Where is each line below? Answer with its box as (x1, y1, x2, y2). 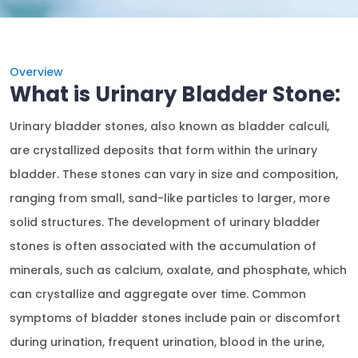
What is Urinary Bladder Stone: (10, 80, 340, 109)
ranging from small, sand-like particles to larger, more (10, 190, 330, 206)
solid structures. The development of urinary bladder (10, 214, 320, 230)
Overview (10, 64, 63, 80)
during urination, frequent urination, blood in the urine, (10, 334, 324, 350)
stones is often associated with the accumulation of (10, 238, 316, 254)
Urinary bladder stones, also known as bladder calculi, (10, 118, 329, 134)
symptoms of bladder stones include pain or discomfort (10, 310, 340, 326)
